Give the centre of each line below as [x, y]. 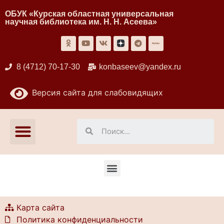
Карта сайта [40, 207]
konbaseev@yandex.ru [140, 66]
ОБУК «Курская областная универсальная [89, 13]
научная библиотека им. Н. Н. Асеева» [81, 21]
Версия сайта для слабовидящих [95, 92]
